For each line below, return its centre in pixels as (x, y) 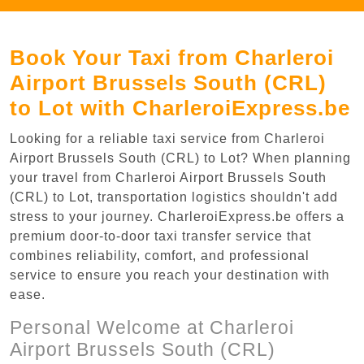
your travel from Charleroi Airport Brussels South (168, 177)
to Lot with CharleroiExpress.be (180, 108)
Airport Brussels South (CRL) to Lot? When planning (180, 158)
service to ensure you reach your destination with (170, 275)
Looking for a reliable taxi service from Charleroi (167, 138)
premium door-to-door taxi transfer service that (160, 236)
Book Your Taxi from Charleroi (172, 57)
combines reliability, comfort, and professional (160, 255)
